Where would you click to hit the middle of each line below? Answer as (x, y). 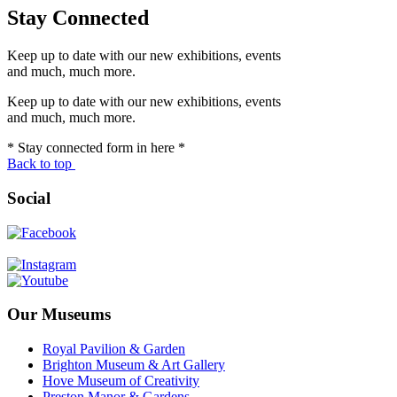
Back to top (39, 164)
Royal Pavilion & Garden (114, 349)
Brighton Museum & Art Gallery (134, 365)
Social (29, 198)
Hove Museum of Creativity (121, 381)
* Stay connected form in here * (96, 148)
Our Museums (59, 315)
